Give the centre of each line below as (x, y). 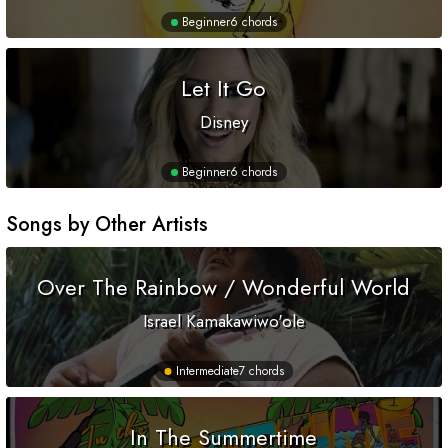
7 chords (261, 371)
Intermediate (207, 371)
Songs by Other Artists (107, 225)
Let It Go (224, 88)
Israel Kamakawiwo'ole (223, 321)
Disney (223, 122)
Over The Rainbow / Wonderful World (224, 287)
